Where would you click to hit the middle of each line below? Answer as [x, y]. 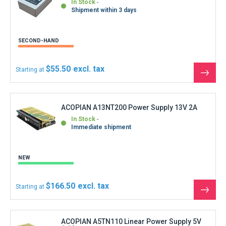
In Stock [83, 111]
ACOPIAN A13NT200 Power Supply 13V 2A [129, 99]
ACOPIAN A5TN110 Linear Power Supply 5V [131, 214]
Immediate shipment [101, 119]
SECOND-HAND [39, 33]
